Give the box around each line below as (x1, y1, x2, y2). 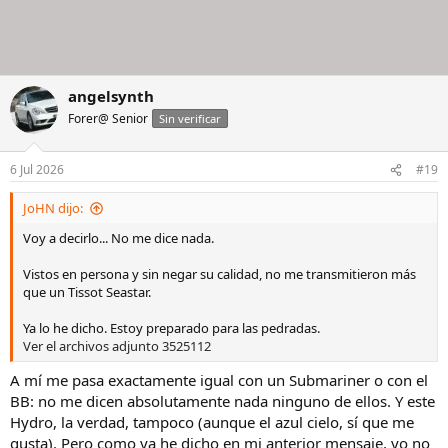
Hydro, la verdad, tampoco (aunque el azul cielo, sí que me (10, 411, 414, 432)
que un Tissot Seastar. (23, 283, 151, 302)
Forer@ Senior (68, 109, 148, 127)
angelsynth (68, 85, 154, 106)
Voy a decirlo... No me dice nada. (23, 229, 214, 248)
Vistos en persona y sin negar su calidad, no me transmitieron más (23, 265, 416, 284)
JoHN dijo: (23, 199, 83, 218)
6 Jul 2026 (10, 161, 64, 179)
